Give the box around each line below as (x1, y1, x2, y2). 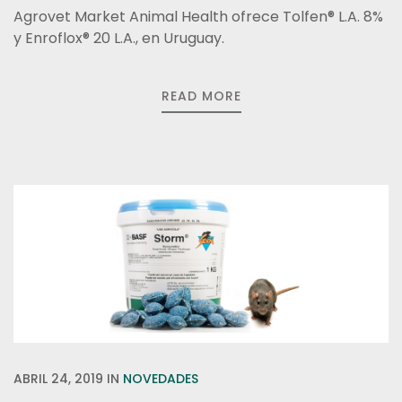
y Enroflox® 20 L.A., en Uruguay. (13, 28, 224, 48)
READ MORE (161, 87, 241, 105)
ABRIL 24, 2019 (13, 370, 103, 388)
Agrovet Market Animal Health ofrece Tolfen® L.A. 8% (13, 6, 383, 27)
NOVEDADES (123, 370, 198, 388)
